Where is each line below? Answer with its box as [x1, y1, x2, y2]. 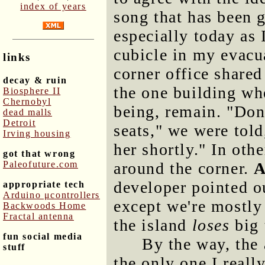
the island [114, 216, 192, 234]
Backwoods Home [3, 200, 86, 211]
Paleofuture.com [3, 159, 78, 169]
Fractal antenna [3, 211, 74, 221]
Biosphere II [3, 85, 61, 96]
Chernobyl [3, 96, 51, 106]
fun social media [3, 231, 83, 241]
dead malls [3, 106, 52, 117]
